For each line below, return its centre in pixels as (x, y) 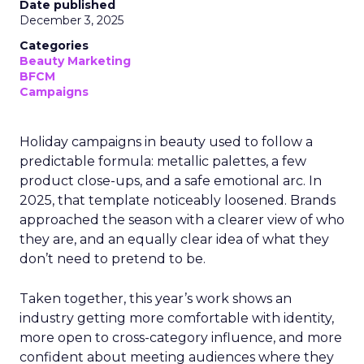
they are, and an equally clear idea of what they (174, 239)
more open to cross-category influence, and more (181, 338)
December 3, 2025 (71, 20)
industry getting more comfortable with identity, (177, 318)
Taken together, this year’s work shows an (156, 299)
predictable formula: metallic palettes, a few (163, 161)
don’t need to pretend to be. (113, 259)
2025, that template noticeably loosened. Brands (178, 200)
